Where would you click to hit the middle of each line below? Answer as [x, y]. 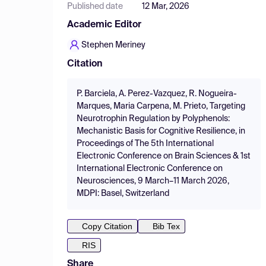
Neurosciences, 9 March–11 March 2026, [153, 181]
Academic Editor [104, 25]
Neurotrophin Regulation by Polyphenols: [153, 119]
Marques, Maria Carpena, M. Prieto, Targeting [161, 106]
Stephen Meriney [113, 45]
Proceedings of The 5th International [145, 144]
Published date [95, 7]
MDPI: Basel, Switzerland [123, 194]
